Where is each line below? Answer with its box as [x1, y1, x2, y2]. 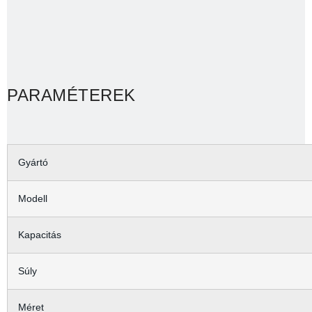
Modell [18, 192, 47, 204]
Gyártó [18, 156, 48, 168]
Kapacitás [18, 228, 61, 240]
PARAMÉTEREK [7, 86, 136, 105]
